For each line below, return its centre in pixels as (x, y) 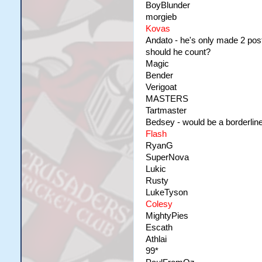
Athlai (156, 239)
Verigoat (161, 87)
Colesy (159, 204)
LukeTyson (166, 192)
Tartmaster (166, 111)
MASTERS (167, 99)
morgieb (161, 17)
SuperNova (167, 157)
